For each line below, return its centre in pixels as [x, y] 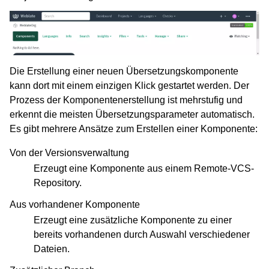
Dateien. [52, 249]
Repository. [58, 183]
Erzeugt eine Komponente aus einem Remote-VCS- [144, 168]
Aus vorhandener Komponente [75, 204]
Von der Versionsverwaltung [69, 153]
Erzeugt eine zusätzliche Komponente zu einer [133, 220]
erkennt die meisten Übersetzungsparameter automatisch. [132, 114]
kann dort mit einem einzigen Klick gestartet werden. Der [129, 86]
